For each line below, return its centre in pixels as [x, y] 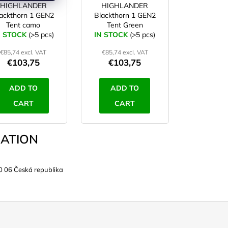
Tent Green [125, 25]
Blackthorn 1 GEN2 [125, 16]
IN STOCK [112, 35]
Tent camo [23, 25]
